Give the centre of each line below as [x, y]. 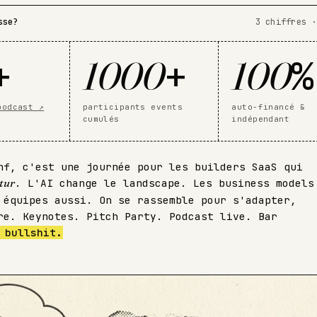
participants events [133, 106]
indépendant [261, 119]
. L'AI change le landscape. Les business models [165, 183]
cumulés [101, 119]
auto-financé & [269, 106]
